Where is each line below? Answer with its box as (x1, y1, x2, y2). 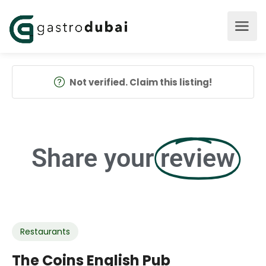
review (160, 143, 235, 173)
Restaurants (20, 226, 70, 237)
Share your (31, 143, 154, 173)
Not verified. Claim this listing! (69, 76, 212, 88)
